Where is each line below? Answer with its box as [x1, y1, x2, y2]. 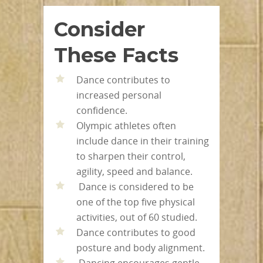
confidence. [76, 103, 127, 117]
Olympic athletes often [76, 119, 176, 132]
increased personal [76, 88, 161, 102]
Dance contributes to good [76, 225, 195, 239]
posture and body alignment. [76, 241, 205, 254]
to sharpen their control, [76, 149, 186, 163]
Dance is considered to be [76, 180, 194, 193]
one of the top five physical [76, 195, 195, 208]
